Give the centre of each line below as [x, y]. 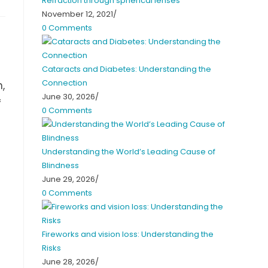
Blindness [60, 165]
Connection [65, 83]
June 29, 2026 [68, 179]
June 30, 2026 [68, 96]
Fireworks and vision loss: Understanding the [128, 234]
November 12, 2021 [77, 14]
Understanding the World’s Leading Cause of [129, 151]
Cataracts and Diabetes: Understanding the [127, 69]
